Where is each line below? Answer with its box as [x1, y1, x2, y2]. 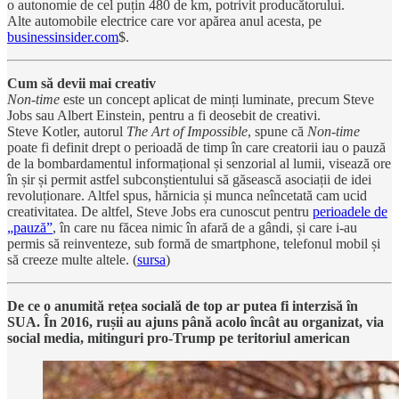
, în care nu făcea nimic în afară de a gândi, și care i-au [53, 219, 357, 235]
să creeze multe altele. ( [7, 251, 137, 267]
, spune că [248, 123, 307, 139]
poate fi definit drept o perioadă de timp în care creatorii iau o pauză [7, 139, 386, 155]
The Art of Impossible [126, 123, 248, 139]
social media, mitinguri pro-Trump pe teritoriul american [7, 330, 350, 346]
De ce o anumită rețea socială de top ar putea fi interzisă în [7, 297, 358, 313]
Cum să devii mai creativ [7, 75, 156, 91]
